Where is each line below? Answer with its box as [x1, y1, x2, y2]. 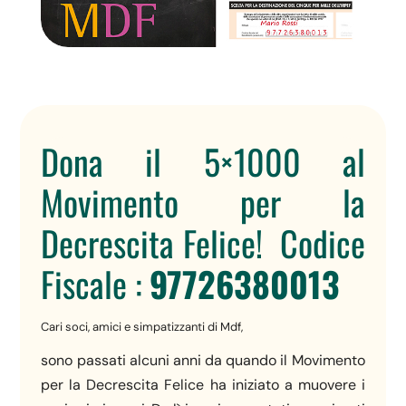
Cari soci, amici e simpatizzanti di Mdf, [41, 319, 244, 335]
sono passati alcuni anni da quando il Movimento [41, 351, 365, 371]
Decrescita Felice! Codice [41, 217, 365, 269]
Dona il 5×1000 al [41, 136, 365, 188]
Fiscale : [41, 258, 150, 310]
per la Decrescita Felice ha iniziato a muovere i [41, 375, 365, 395]
